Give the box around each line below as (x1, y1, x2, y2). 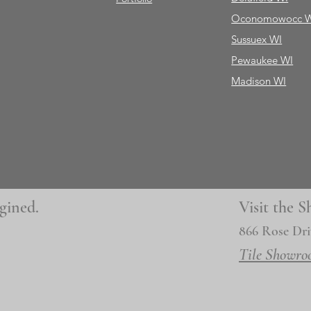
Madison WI (231, 74, 287, 88)
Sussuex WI (231, 33, 283, 47)
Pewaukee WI (231, 53, 294, 67)
